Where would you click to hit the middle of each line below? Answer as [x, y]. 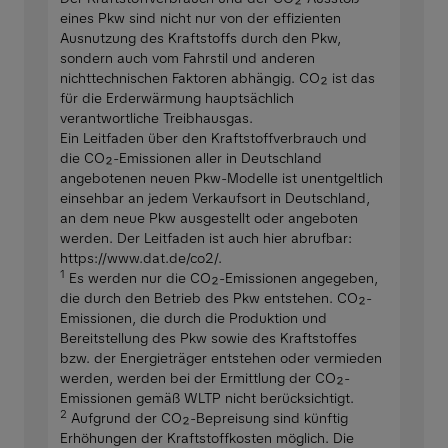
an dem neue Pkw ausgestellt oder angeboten [209, 217]
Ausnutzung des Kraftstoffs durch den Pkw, [200, 37]
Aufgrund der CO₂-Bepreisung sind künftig [207, 417]
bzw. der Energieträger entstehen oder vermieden [221, 357]
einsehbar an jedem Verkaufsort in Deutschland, [215, 197]
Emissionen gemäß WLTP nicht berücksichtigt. [207, 397]
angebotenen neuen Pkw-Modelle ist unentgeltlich [221, 177]
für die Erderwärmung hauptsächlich [177, 97]
